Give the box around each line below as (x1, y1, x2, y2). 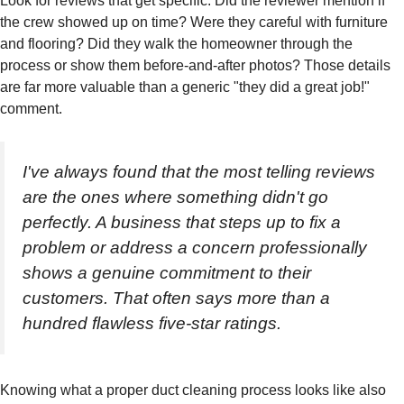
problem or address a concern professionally (23, 237, 367, 257)
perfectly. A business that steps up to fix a (23, 212, 341, 232)
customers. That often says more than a (23, 288, 330, 308)
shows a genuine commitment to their (23, 262, 311, 282)
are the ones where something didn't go (23, 187, 328, 207)
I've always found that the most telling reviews (23, 161, 375, 181)
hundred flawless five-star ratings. (23, 313, 281, 333)
